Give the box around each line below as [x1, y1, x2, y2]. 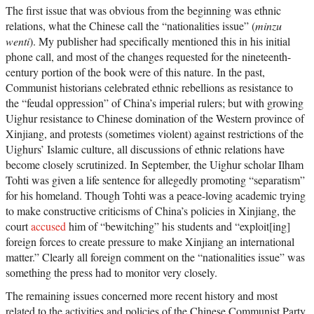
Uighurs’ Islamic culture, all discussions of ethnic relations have [6, 142, 285, 157]
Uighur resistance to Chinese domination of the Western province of [6, 111, 304, 126]
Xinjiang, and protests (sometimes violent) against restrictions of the [6, 126, 303, 142]
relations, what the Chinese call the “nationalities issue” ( [6, 18, 255, 34]
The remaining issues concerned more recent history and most [6, 288, 278, 303]
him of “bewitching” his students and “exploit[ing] [66, 219, 290, 234]
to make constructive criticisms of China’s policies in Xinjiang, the [6, 203, 296, 219]
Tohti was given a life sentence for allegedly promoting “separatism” [6, 172, 305, 188]
